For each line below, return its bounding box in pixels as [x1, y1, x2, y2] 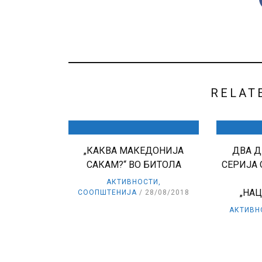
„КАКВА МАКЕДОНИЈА [84, 145, 184, 157]
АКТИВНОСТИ [106, 178, 159, 187]
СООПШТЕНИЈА [78, 188, 137, 197]
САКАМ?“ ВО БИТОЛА [86, 159, 181, 171]
